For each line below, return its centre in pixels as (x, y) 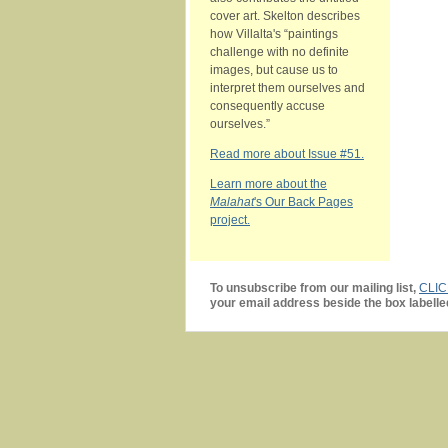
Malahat (232, 202)
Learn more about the (268, 184)
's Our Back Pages (303, 202)
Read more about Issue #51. (287, 154)
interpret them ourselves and (287, 88)
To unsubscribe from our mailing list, (314, 288)
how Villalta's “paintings (274, 34)
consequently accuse (267, 106)
